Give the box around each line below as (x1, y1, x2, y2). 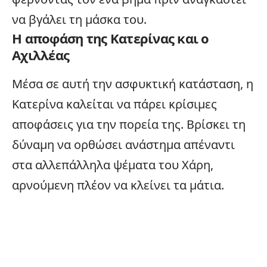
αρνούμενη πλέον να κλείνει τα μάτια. (12, 176, 224, 193)
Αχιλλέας (12, 45, 70, 64)
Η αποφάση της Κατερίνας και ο (12, 29, 209, 47)
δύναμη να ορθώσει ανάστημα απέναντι (12, 136, 235, 153)
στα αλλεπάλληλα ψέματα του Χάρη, (12, 156, 213, 173)
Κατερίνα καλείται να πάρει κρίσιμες (12, 95, 217, 112)
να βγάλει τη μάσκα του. (12, 11, 147, 27)
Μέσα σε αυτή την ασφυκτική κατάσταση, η (12, 75, 253, 92)
